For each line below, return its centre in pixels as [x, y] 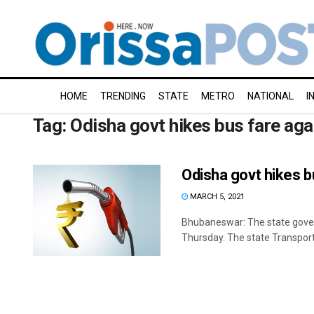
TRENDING [123, 96]
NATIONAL [271, 96]
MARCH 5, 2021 [216, 197]
